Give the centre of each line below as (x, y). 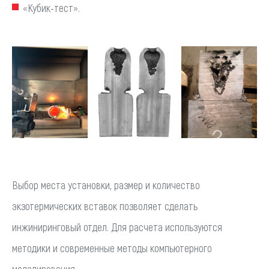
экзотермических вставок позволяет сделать (105, 206)
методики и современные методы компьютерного (112, 248)
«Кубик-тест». (51, 8)
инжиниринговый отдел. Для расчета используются (117, 227)
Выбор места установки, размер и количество (106, 185)
